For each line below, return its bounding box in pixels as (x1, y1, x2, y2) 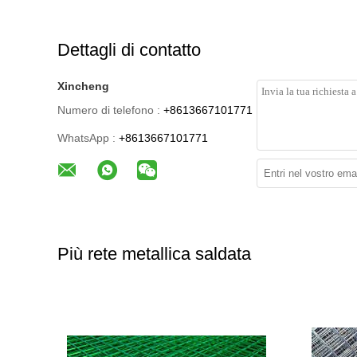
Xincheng (57, 80, 109, 92)
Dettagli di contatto (57, 40, 201, 60)
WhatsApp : (57, 131, 116, 144)
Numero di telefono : (57, 104, 160, 116)
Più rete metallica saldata (57, 244, 251, 264)
